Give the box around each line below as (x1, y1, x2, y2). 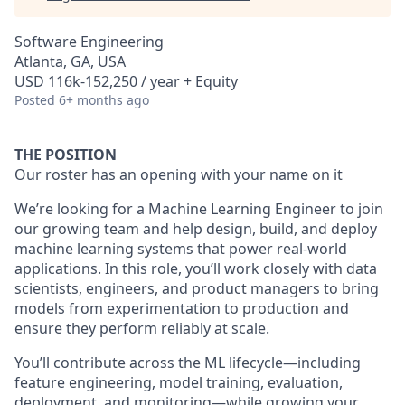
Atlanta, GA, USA (14, 52, 126, 71)
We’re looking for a (14, 199, 148, 219)
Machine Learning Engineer (148, 199, 336, 219)
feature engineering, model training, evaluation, (14, 372, 343, 392)
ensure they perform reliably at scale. (14, 318, 269, 338)
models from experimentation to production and (14, 298, 349, 318)
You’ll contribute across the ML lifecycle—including (14, 353, 361, 372)
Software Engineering (14, 32, 164, 52)
